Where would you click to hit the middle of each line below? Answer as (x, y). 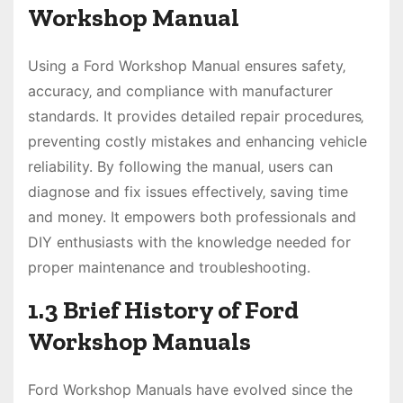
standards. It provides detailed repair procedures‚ (196, 116)
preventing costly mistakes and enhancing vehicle (197, 142)
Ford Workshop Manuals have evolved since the (190, 390)
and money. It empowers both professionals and (192, 217)
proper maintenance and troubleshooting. (169, 268)
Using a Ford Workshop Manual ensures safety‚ (187, 66)
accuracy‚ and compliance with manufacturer (180, 91)
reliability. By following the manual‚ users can (180, 167)
